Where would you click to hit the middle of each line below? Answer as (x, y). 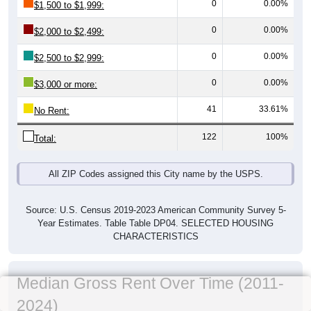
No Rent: (52, 111)
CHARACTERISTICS (155, 237)
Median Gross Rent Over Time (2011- (150, 284)
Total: (45, 139)
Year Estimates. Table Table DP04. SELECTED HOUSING (155, 224)
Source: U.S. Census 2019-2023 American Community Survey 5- (155, 210)
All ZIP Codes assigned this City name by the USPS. (155, 174)
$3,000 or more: (66, 85)
